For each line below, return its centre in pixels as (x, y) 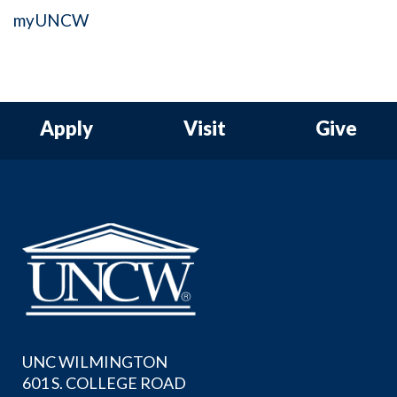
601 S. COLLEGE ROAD (104, 382)
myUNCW (51, 20)
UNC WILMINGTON (95, 361)
